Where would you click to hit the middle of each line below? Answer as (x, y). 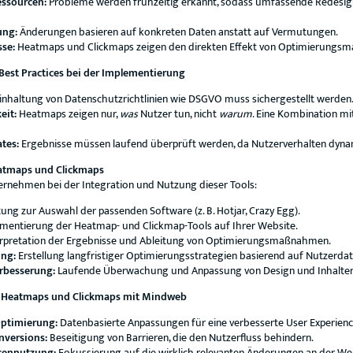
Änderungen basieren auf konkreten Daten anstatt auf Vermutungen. (178, 32)
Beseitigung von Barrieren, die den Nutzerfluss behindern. (180, 338)
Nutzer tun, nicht (178, 114)
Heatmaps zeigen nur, (68, 114)
